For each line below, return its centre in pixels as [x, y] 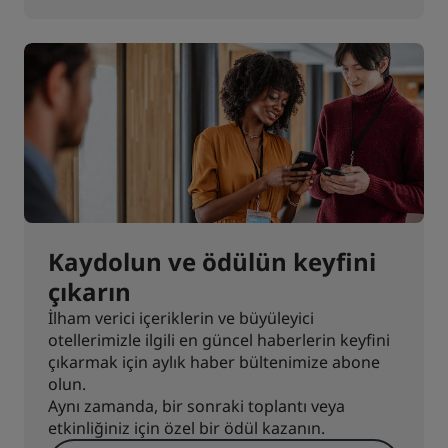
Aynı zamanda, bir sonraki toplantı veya [196, 405]
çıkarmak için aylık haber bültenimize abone [214, 361]
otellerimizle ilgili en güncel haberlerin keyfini [219, 339]
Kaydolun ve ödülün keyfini [212, 261]
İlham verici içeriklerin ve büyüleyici [181, 317]
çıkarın [89, 291]
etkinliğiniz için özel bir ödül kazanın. [186, 427]
